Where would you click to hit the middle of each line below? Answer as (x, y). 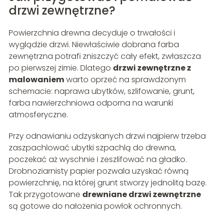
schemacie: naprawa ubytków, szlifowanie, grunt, (101, 91)
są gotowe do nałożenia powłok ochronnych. (95, 206)
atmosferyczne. (38, 114)
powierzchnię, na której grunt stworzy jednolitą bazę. (108, 182)
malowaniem (36, 79)
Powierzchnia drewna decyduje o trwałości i (92, 33)
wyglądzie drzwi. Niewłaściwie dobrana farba (94, 44)
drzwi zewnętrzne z (152, 68)
